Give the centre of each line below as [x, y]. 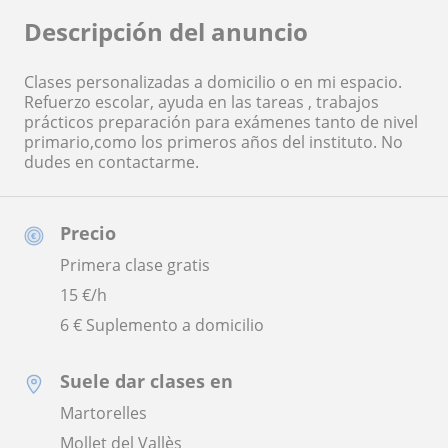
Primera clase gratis [135, 265]
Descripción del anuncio [166, 32]
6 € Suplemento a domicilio [162, 325]
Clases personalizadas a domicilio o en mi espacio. [213, 82]
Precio [88, 233]
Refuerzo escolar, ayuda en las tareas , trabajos [201, 102]
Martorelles [103, 413]
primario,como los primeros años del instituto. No [213, 142]
